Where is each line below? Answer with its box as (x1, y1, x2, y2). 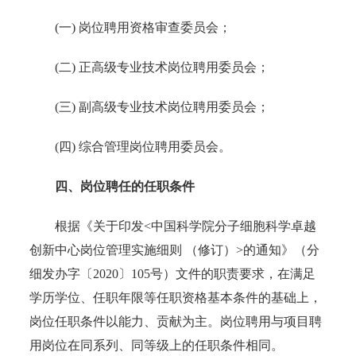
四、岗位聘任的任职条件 (55, 179, 195, 193)
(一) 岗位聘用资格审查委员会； (29, 20, 232, 34)
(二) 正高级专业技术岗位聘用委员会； (29, 60, 270, 74)
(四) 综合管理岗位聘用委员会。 (29, 139, 232, 153)
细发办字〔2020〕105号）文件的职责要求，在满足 (29, 266, 316, 281)
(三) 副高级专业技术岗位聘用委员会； (29, 99, 270, 114)
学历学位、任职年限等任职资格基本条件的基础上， (29, 290, 323, 304)
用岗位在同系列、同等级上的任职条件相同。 (29, 338, 284, 352)
